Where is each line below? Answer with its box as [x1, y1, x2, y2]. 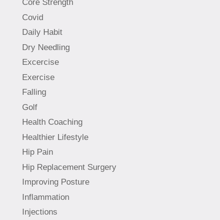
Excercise [22, 57, 59, 67]
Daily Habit [22, 27, 62, 37]
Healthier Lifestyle [22, 132, 88, 142]
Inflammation [22, 192, 69, 202]
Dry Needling [22, 42, 70, 52]
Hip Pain [22, 147, 53, 157]
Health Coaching [22, 117, 82, 127]
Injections [22, 207, 57, 217]
